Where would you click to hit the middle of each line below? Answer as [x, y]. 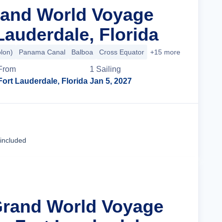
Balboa [82, 52]
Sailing [109, 69]
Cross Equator [122, 52]
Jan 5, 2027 [111, 81]
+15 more [165, 52]
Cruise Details [146, 130]
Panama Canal [42, 52]
